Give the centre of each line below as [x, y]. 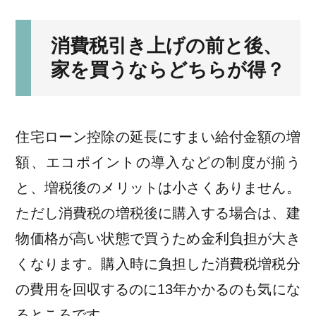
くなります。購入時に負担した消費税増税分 [158, 264]
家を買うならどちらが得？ [168, 70]
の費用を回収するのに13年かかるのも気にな [158, 290]
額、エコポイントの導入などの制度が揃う [158, 163]
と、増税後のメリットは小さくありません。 [158, 188]
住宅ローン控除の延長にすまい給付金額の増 [158, 137]
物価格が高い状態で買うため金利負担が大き [158, 239]
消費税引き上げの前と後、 [166, 46]
